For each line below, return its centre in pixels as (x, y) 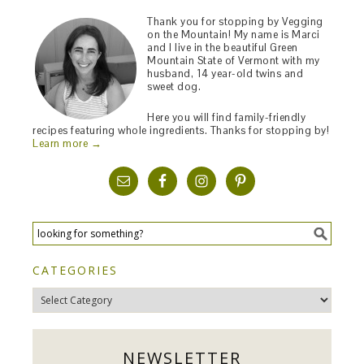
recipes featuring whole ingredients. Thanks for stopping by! (181, 130)
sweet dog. (174, 86)
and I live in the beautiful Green (223, 47)
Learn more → (67, 143)
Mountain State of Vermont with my (234, 60)
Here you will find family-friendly (227, 117)
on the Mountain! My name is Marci (234, 34)
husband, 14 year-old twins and (225, 73)
